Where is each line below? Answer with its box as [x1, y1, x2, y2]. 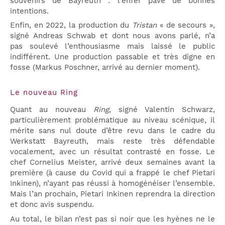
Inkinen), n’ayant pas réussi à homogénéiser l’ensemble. [10, 179, 215, 188]
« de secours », [157, 21, 215, 30]
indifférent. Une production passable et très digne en [10, 52, 215, 62]
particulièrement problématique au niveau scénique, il [10, 116, 215, 125]
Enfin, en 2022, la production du [10, 21, 133, 30]
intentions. [10, 6, 49, 16]
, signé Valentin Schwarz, [109, 105, 215, 115]
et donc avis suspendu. [10, 200, 94, 209]
